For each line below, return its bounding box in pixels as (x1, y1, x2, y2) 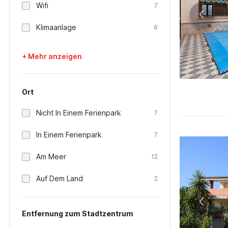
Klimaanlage (36, 23, 76, 32)
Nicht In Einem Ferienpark (36, 108, 121, 117)
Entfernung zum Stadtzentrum (22, 209, 133, 218)
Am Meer (36, 152, 66, 161)
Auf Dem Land (36, 174, 83, 183)
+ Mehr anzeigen (22, 52, 82, 61)
